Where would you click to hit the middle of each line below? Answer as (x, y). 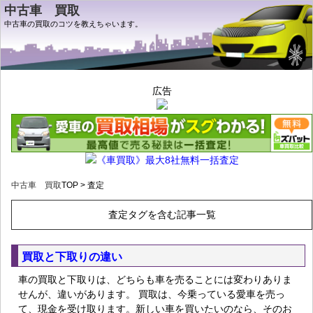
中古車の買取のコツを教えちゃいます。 (73, 24)
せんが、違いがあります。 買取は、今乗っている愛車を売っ (152, 294)
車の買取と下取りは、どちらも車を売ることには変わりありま (155, 280)
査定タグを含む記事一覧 (162, 215)
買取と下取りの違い (72, 257)
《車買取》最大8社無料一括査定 (167, 160)
